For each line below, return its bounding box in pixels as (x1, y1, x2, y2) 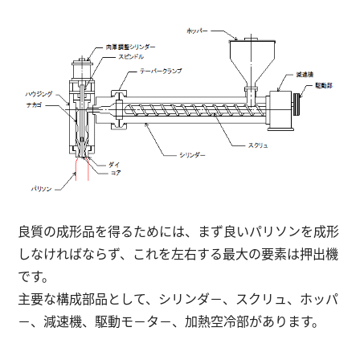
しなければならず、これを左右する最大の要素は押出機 (18, 243, 339, 263)
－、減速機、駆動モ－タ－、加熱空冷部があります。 (18, 310, 325, 330)
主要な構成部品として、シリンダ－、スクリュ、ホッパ (18, 288, 339, 308)
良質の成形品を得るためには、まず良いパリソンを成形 (18, 220, 340, 240)
